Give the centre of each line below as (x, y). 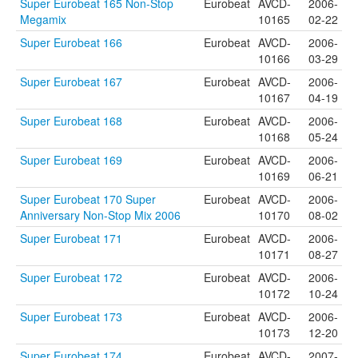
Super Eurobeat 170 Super (88, 199)
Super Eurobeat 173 (71, 316)
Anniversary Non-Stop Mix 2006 (100, 215)
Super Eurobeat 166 (71, 42)
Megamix (43, 19)
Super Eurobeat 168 (71, 121)
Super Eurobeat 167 (71, 82)
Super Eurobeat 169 (71, 160)
